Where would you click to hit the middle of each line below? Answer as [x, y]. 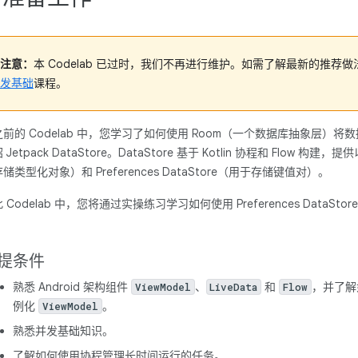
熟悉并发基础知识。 [63, 331]
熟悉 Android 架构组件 [72, 287]
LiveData [234, 287]
